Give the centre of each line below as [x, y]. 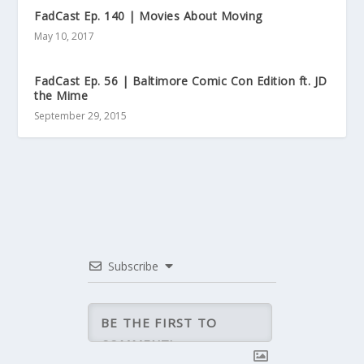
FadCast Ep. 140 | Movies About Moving [148, 15]
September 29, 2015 [81, 115]
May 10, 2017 [65, 36]
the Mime [61, 95]
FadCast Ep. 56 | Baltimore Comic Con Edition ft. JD [181, 80]
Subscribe [133, 266]
